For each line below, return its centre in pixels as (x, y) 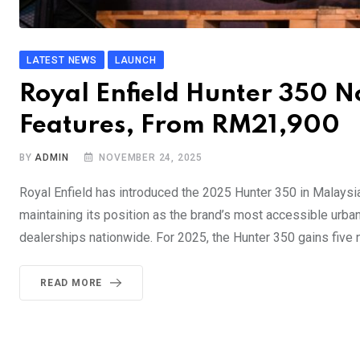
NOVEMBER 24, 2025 (151, 157)
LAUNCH (135, 60)
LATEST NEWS (62, 60)
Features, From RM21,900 (180, 125)
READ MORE (72, 282)
